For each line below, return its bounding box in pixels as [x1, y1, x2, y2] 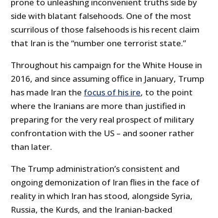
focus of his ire [84, 87, 141, 98]
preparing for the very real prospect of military [11, 114, 195, 126]
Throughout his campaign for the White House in [11, 59, 202, 71]
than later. [11, 141, 53, 153]
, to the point [141, 87, 193, 98]
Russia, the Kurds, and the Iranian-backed [11, 204, 173, 216]
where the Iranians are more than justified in [11, 100, 186, 112]
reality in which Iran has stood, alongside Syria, [11, 190, 193, 202]
